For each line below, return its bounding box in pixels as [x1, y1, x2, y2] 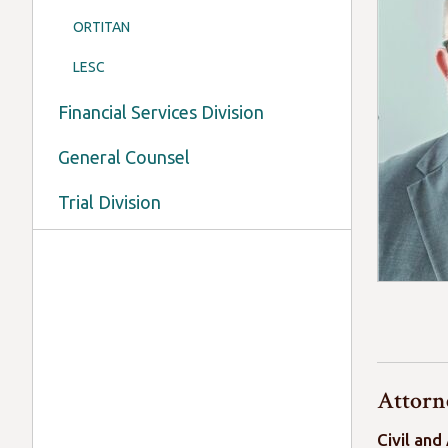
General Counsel [58, 147, 190, 167]
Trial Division [58, 192, 161, 212]
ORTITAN [73, 19, 130, 35]
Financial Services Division [58, 102, 264, 122]
